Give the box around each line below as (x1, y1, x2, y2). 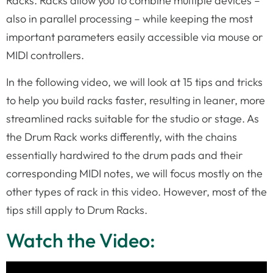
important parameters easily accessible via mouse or (6, 30, 263, 44)
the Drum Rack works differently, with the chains (6, 130, 237, 144)
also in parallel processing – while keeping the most (6, 12, 253, 26)
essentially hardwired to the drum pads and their (6, 148, 243, 163)
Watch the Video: (6, 227, 155, 252)
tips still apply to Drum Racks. (6, 203, 147, 218)
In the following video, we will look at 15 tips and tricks (6, 75, 263, 90)
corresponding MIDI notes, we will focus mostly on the (6, 166, 263, 181)
